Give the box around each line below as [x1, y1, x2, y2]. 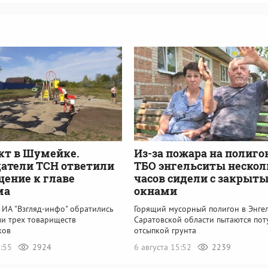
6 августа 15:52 [134, 241, 194, 252]
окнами [134, 183, 177, 198]
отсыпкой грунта [134, 224, 196, 236]
